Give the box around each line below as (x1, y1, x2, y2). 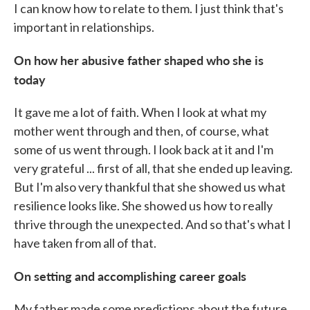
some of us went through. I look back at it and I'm (14, 142, 273, 157)
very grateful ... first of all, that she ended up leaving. (14, 161, 293, 176)
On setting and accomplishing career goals (14, 267, 246, 284)
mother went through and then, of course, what (14, 123, 269, 138)
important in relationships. (14, 19, 154, 35)
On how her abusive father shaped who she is (14, 51, 264, 69)
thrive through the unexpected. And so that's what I (14, 217, 291, 232)
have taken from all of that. (14, 235, 156, 250)
